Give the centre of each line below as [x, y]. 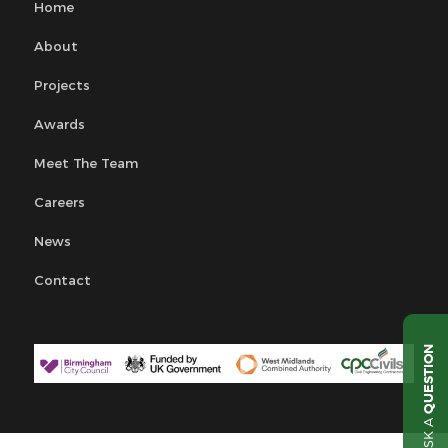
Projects [61, 85]
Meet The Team [85, 163]
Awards [59, 124]
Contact [62, 280]
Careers [59, 202]
